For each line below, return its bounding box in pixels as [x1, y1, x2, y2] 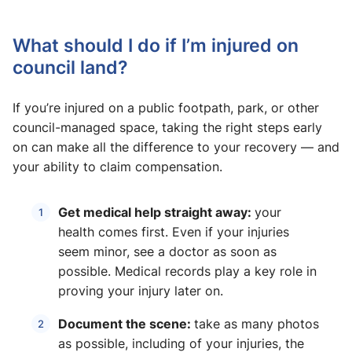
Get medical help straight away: [58, 203, 255, 222]
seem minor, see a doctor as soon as [58, 243, 277, 261]
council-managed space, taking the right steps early [13, 119, 322, 137]
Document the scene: [58, 314, 194, 333]
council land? [13, 54, 128, 80]
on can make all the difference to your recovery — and [13, 138, 339, 156]
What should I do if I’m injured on [13, 32, 299, 58]
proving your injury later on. [58, 282, 223, 300]
